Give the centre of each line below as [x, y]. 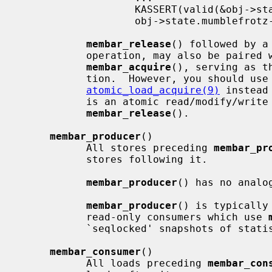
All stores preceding [150, 148]
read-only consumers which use [177, 217]
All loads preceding [147, 263]
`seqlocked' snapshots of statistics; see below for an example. [53, 228]
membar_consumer [95, 251]
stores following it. [53, 159]
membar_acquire [129, 67]
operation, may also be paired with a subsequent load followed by [53, 55]
